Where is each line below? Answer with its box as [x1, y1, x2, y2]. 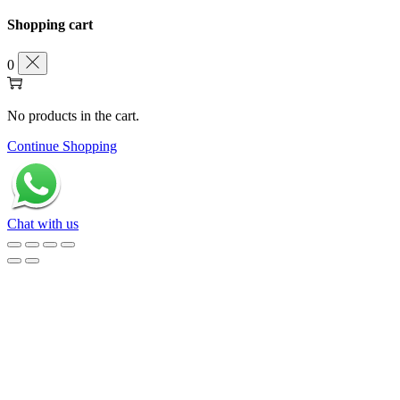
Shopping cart [7, 17, 93, 33]
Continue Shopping [7, 138, 117, 154]
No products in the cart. [7, 108, 139, 124]
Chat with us [7, 216, 79, 232]
